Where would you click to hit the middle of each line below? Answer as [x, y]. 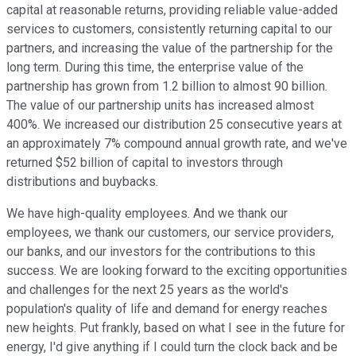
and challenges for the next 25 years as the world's [147, 290]
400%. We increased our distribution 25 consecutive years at [174, 125]
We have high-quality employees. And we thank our [147, 214]
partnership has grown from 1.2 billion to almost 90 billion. [167, 87]
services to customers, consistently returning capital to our [169, 29]
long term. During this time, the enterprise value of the [155, 68]
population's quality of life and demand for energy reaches [167, 309]
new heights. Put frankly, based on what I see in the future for [176, 328]
